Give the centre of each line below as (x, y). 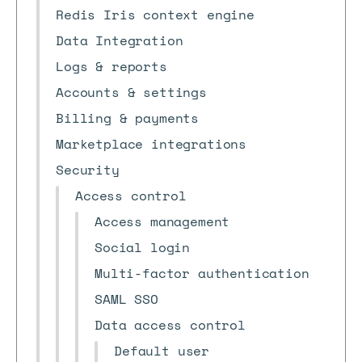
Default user (162, 351)
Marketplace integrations (152, 144)
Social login (143, 247)
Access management (162, 221)
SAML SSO (126, 299)
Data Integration (120, 40)
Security (88, 170)
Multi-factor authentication (202, 273)
